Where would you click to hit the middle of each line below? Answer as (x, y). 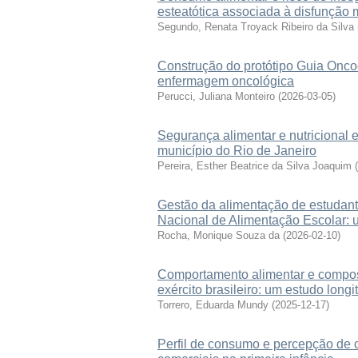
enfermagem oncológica (226, 81)
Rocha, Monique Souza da (219, 235)
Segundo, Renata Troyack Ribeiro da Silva (256, 27)
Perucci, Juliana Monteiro (216, 96)
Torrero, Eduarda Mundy (213, 305)
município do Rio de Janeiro (237, 151)
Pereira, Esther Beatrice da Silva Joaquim (255, 166)
